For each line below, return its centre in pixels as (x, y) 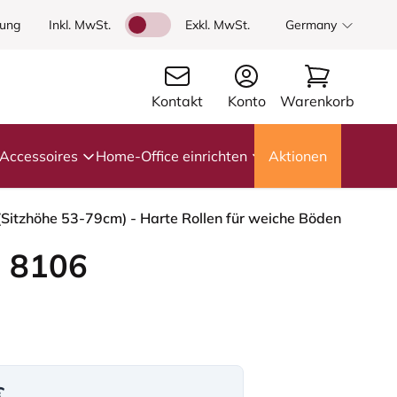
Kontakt (177, 101)
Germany (311, 25)
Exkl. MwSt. (218, 25)
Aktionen (298, 156)
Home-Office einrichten (171, 156)
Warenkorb (317, 101)
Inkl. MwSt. (80, 25)
